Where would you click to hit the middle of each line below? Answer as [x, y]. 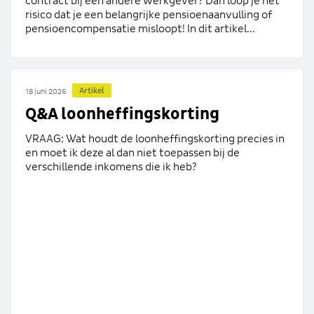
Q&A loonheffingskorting [122, 115]
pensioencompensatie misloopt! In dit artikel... [140, 29]
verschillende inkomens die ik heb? [111, 167]
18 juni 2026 [46, 91]
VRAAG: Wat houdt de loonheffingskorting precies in [155, 139]
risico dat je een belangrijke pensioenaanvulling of [149, 15]
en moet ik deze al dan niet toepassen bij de [132, 153]
